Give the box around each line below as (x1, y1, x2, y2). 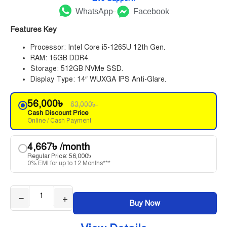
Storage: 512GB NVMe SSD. (30, 64, 123, 73)
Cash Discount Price (27, 108, 89, 117)
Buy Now (130, 198, 160, 208)
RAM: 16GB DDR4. (30, 53, 90, 62)
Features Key (10, 24, 57, 34)
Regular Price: (27, 152, 69, 160)
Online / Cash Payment (27, 117, 91, 124)
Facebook (133, 7, 169, 16)
